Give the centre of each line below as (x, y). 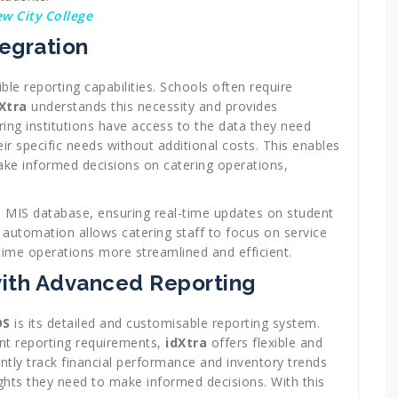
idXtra (186, 343)
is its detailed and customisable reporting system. (165, 323)
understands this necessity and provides (152, 107)
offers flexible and (265, 343)
